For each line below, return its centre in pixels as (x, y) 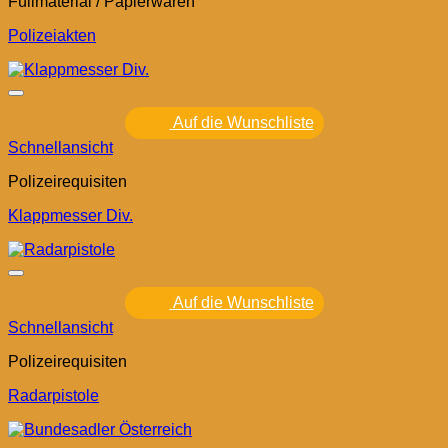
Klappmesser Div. (70, 216)
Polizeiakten (52, 36)
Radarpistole (53, 396)
